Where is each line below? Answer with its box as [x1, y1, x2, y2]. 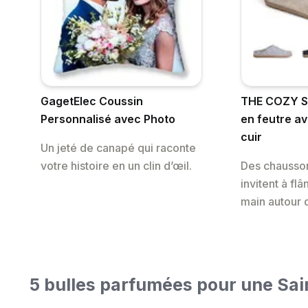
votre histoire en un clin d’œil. [41, 159, 192, 173]
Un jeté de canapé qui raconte [41, 141, 196, 155]
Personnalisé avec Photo [41, 112, 175, 126]
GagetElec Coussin [41, 94, 143, 109]
